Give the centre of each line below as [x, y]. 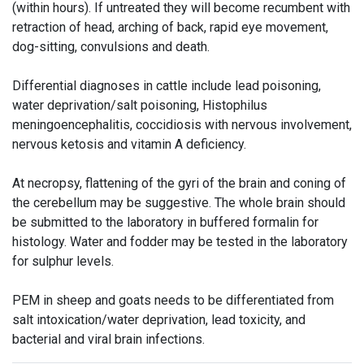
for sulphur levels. [65, 261]
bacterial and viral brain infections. [108, 339]
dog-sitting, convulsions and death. [113, 47]
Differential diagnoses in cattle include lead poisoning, [167, 86]
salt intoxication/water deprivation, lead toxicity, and [159, 320]
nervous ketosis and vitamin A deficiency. [131, 144]
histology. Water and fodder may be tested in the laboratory [180, 242]
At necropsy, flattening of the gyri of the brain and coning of [179, 183]
